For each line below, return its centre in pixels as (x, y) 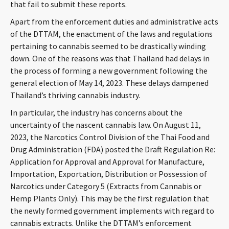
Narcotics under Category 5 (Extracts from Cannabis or (106, 186)
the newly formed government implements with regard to (112, 211)
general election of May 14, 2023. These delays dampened (109, 83)
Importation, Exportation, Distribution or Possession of (109, 174)
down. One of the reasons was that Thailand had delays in (110, 58)
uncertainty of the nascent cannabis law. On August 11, (106, 125)
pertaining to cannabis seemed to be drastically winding (108, 46)
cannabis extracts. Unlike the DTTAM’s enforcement (101, 223)
